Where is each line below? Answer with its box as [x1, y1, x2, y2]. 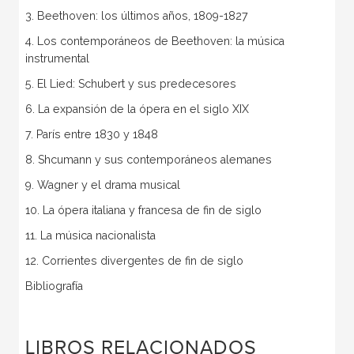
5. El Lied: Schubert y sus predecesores [24, 77, 236, 91]
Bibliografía [24, 280, 83, 293]
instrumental [24, 52, 89, 66]
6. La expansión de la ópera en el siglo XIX [24, 103, 249, 116]
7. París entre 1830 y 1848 [24, 128, 158, 141]
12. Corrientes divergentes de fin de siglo [24, 254, 243, 268]
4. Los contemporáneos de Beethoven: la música [24, 35, 284, 48]
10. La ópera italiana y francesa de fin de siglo [24, 204, 262, 217]
